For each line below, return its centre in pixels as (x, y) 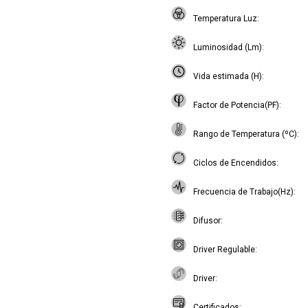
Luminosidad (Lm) (228, 47)
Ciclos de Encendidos (235, 163)
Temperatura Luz (225, 19)
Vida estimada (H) (228, 76)
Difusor (207, 221)
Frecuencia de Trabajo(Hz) (243, 192)
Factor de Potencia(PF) (236, 105)
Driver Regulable (224, 250)
